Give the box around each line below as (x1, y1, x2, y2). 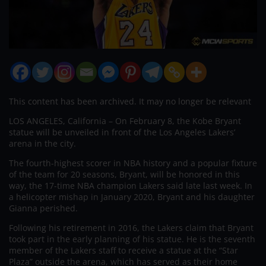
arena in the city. (9, 137, 76, 149)
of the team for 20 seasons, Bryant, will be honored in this (9, 168, 240, 180)
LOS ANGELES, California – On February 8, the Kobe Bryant (9, 115, 241, 126)
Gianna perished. (9, 202, 78, 214)
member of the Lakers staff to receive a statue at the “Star (9, 244, 238, 256)
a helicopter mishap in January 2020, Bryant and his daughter (9, 191, 255, 202)
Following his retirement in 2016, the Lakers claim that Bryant (9, 221, 254, 233)
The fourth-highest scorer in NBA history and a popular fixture (9, 157, 257, 169)
